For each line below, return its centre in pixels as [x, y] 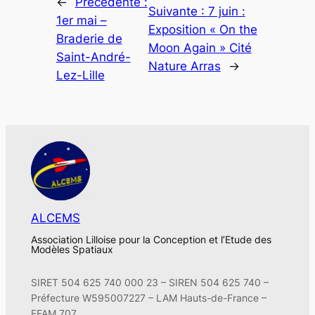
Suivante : [178, 12]
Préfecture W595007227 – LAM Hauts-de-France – [148, 298]
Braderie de [89, 39]
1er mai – [81, 21]
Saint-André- [93, 57]
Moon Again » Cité [200, 48]
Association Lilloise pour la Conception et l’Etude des [151, 240]
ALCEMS [55, 218]
